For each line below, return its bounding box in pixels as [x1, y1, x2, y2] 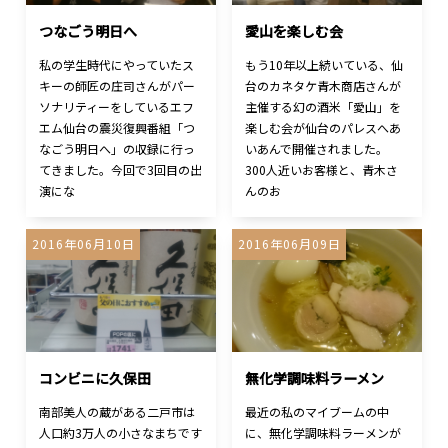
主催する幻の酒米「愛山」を [245, 98, 402, 116]
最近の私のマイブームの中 [245, 403, 390, 421]
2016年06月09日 [237, 235, 341, 253]
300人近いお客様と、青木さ [245, 161, 399, 179]
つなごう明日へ [39, 21, 138, 42]
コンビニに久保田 [39, 368, 152, 389]
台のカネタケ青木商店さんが [245, 77, 402, 95]
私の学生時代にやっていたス [39, 56, 195, 74]
